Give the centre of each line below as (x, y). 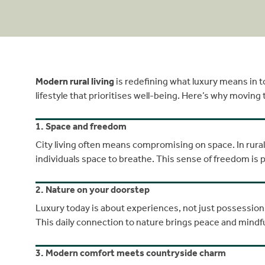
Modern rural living (75, 81)
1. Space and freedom (81, 126)
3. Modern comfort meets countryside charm (131, 253)
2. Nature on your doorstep (93, 189)
